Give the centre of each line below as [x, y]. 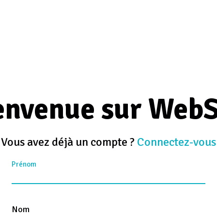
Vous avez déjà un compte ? [69, 142]
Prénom [24, 164]
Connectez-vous [177, 142]
